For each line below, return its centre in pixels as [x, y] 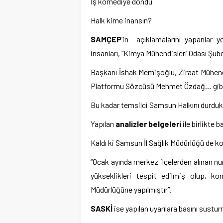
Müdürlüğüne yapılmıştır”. [131, 189]
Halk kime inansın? [121, 20]
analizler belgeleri [148, 124]
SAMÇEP [106, 39]
